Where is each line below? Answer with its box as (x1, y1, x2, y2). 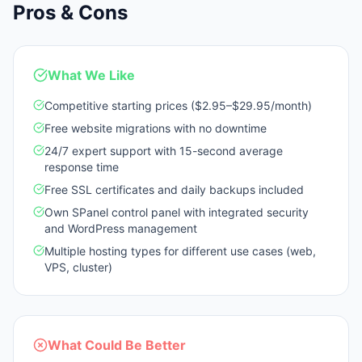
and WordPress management (44, 221, 197, 235)
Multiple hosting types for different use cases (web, (44, 244, 316, 258)
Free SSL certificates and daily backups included (44, 183, 304, 196)
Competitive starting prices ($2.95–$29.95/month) (44, 99, 312, 112)
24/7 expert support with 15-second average (44, 144, 283, 158)
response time (44, 160, 119, 174)
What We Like (48, 67, 135, 83)
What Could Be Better (48, 337, 186, 353)
